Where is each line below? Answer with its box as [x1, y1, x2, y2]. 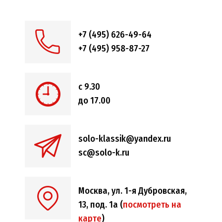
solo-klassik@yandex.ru [78, 133, 171, 145]
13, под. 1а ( [78, 199, 123, 211]
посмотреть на [123, 199, 181, 211]
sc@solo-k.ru [78, 147, 129, 159]
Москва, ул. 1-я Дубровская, [78, 185, 187, 197]
